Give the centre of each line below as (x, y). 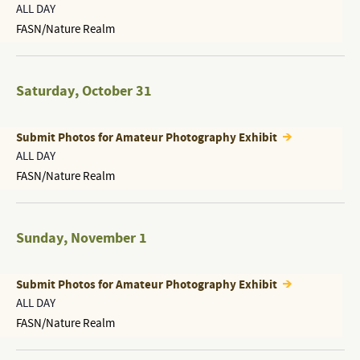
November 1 (108, 238)
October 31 (117, 91)
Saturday (45, 91)
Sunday (39, 238)
